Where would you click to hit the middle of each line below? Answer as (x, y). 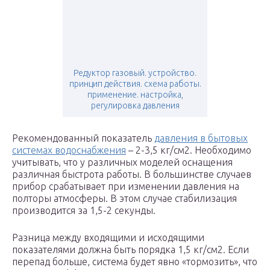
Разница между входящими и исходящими (108, 238)
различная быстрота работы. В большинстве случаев (132, 174)
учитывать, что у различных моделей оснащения (122, 162)
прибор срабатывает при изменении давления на (126, 187)
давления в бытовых (201, 138)
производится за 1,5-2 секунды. (84, 211)
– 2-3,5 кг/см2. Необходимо (189, 150)
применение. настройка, (135, 95)
